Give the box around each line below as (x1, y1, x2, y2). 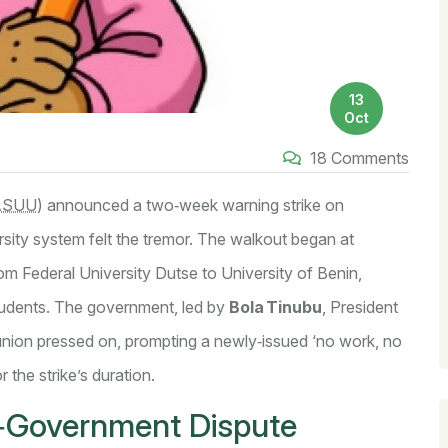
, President (322, 297, 398, 318)
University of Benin (221, 263, 358, 284)
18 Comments (306, 147, 409, 168)
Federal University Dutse (22, 263, 198, 284)
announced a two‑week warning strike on (43, 195, 344, 216)
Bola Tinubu (229, 297, 322, 318)
